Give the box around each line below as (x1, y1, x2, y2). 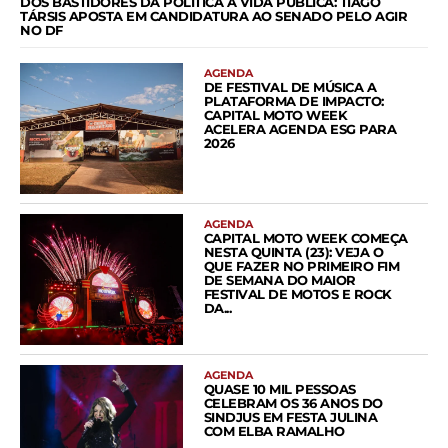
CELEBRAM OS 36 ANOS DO (203, 394, 383, 411)
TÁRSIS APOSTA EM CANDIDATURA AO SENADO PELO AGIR (20, 8, 407, 25)
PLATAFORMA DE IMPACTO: (203, 93, 384, 110)
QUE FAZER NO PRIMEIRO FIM (203, 258, 400, 275)
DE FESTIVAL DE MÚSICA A (203, 79, 377, 96)
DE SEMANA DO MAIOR (203, 272, 356, 289)
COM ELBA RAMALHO (203, 422, 345, 439)
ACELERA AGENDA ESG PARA (203, 121, 397, 138)
